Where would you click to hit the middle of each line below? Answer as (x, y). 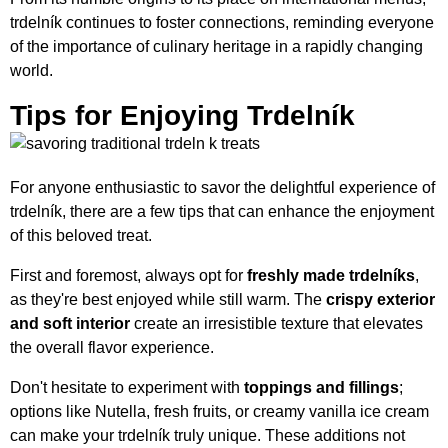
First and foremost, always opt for (128, 276)
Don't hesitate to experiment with (127, 388)
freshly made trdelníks (331, 276)
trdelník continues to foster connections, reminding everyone (222, 23)
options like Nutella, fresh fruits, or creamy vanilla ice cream (219, 412)
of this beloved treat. (81, 236)
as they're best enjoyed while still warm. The (168, 300)
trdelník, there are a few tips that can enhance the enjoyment (222, 212)
